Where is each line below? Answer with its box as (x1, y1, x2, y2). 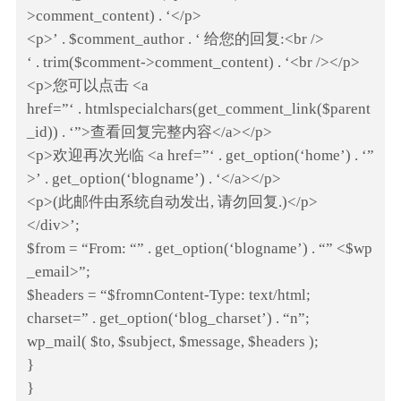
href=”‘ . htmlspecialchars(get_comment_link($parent (27, 100, 371, 118)
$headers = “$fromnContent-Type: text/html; (27, 286, 311, 304)
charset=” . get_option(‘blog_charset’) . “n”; (27, 310, 310, 328)
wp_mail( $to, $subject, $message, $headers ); (27, 333, 319, 351)
